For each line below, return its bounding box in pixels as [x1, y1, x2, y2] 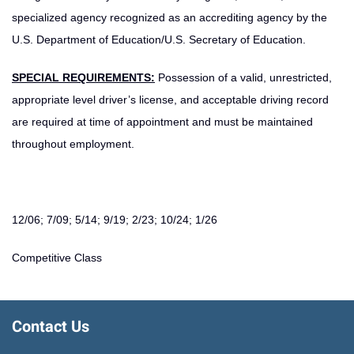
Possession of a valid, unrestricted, [155, 70, 332, 84]
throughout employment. [12, 137, 134, 150]
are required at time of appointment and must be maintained [12, 115, 313, 128]
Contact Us [12, 314, 89, 338]
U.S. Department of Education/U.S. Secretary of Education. [12, 32, 306, 46]
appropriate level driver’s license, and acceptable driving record [12, 92, 329, 106]
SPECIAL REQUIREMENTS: [12, 70, 155, 84]
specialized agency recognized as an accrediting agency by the [12, 10, 327, 24]
